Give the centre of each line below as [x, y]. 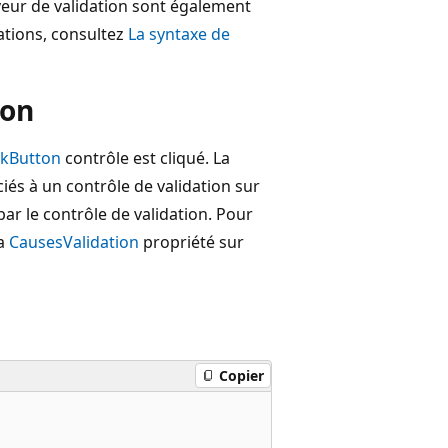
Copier [241, 375]
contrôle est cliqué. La [145, 157]
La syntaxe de [179, 33]
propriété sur [191, 241]
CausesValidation [74, 241]
